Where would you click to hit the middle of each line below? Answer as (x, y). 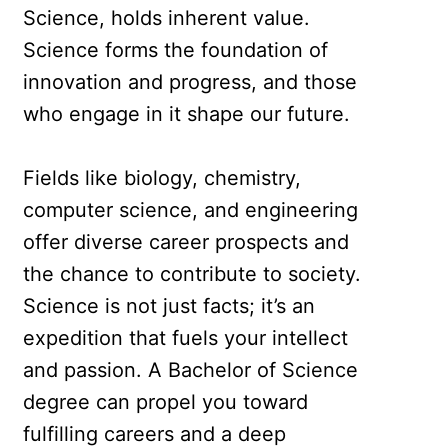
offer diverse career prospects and (186, 242)
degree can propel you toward (166, 402)
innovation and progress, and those (190, 82)
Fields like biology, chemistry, (162, 178)
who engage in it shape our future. (187, 114)
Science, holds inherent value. (167, 18)
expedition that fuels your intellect (186, 338)
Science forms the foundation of (176, 50)
